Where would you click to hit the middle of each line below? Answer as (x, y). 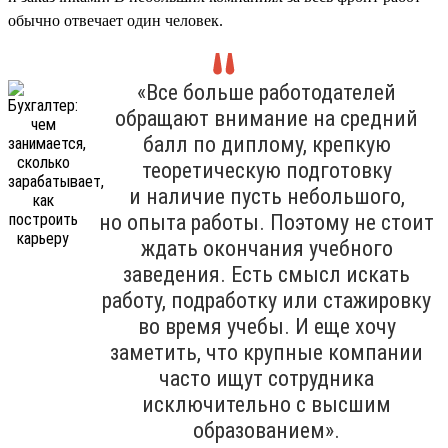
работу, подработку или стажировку (266, 300)
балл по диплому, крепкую (266, 144)
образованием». (266, 430)
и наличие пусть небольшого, (266, 196)
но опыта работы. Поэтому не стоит (266, 222)
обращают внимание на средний (266, 118)
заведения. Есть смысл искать (266, 274)
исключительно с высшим (266, 404)
